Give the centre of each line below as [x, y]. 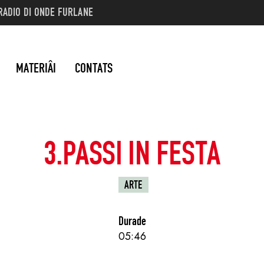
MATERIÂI [36, 67]
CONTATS [94, 67]
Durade [132, 220]
